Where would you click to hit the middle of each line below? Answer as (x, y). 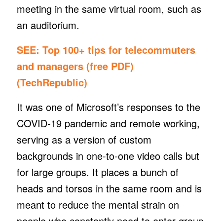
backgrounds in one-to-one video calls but (108, 155)
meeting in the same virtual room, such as (109, 8)
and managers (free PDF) (75, 66)
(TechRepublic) (52, 82)
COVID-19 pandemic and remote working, (108, 123)
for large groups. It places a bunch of (97, 172)
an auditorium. (49, 25)
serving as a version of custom (84, 139)
